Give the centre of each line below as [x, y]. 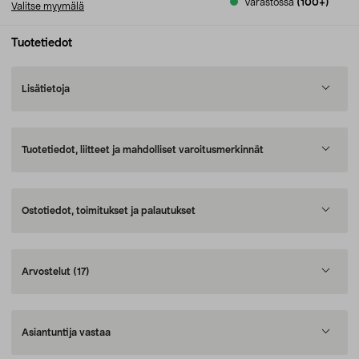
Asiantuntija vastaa [66, 333]
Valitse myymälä [48, 6]
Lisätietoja [46, 89]
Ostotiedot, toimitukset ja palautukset [109, 211]
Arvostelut [47, 272]
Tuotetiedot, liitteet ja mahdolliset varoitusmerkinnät [143, 150]
